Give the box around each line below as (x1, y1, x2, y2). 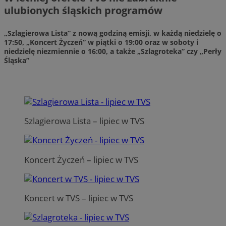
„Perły (200, 46, 221, 56)
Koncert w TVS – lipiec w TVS (24, 192, 133, 204)
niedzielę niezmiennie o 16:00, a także (4, 46, 135, 56)
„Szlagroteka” (135, 46, 185, 56)
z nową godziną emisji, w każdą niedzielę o (71, 28, 221, 38)
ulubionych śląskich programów (4, 4, 162, 18)
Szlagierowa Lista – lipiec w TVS (24, 115, 144, 127)
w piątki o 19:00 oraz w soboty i (86, 37, 198, 47)
